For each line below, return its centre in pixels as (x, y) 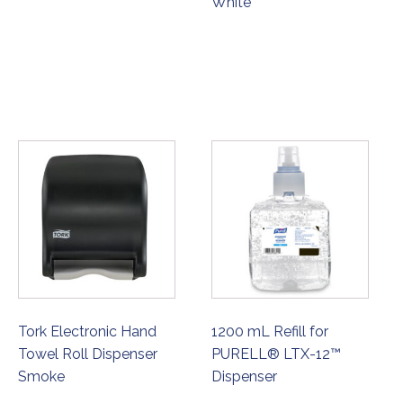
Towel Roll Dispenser (88, 354)
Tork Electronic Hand (87, 331)
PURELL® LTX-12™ (277, 354)
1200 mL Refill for (270, 331)
